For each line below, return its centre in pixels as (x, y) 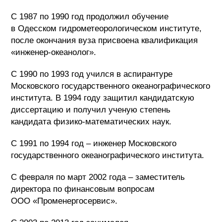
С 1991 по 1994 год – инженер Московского (94, 143)
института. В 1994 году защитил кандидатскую (103, 98)
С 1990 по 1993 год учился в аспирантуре (92, 74)
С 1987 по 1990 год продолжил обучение (90, 16)
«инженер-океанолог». (54, 52)
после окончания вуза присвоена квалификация (104, 40)
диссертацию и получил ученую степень (91, 110)
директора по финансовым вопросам (83, 189)
